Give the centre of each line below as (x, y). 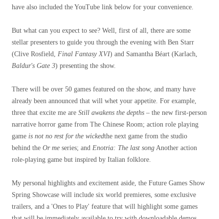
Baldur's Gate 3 (33, 66)
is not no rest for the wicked (66, 136)
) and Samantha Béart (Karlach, (154, 54)
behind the (27, 148)
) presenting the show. (86, 66)
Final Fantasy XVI (84, 54)
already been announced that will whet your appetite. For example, (104, 101)
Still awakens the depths (111, 113)
